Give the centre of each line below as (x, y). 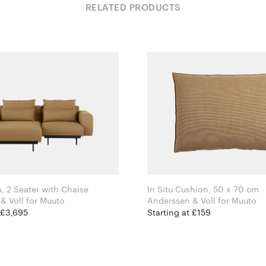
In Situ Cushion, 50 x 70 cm (203, 189)
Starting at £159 (179, 213)
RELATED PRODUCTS (133, 7)
